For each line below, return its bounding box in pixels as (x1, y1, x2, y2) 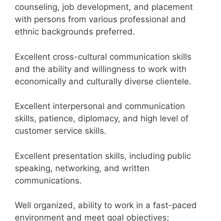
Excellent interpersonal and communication (15, 101, 185, 111)
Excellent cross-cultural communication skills (15, 51, 191, 62)
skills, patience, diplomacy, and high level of (15, 113, 188, 123)
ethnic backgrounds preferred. (15, 27, 135, 37)
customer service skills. (15, 126, 107, 136)
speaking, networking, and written (15, 163, 149, 173)
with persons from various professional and (15, 14, 186, 24)
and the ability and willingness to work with (15, 64, 186, 74)
